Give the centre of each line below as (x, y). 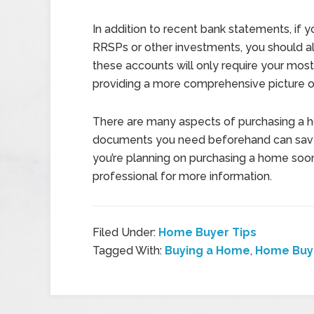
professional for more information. (182, 176)
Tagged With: (129, 251)
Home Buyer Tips (207, 232)
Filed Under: (125, 232)
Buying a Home (207, 251)
